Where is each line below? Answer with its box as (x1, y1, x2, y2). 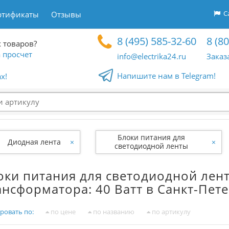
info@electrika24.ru (117, 51, 187, 61)
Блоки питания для (118, 132, 185, 142)
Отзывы (51, 9, 81, 19)
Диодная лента (8, 136, 61, 147)
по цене (49, 207, 76, 216)
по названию (91, 207, 134, 216)
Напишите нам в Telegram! (117, 71, 216, 81)
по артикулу (150, 207, 191, 216)
